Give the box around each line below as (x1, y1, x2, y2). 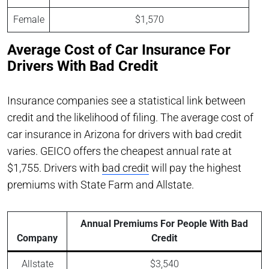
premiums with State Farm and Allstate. (7, 178, 196, 192)
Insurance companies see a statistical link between (7, 94, 246, 107)
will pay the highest (149, 162, 241, 175)
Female (13, 14, 44, 26)
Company (17, 232, 58, 244)
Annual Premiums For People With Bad (80, 218, 248, 230)
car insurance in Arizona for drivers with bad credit (7, 128, 242, 141)
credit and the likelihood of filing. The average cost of (7, 111, 253, 124)
